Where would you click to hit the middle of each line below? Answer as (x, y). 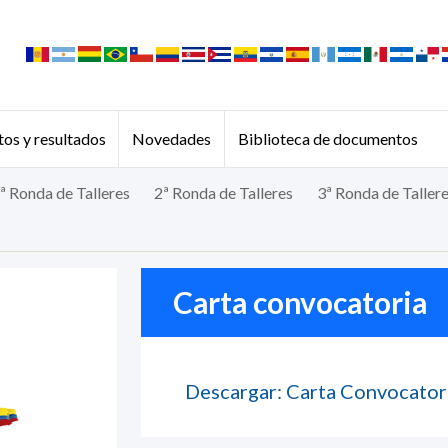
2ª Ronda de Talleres (223, 192)
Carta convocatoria (300, 302)
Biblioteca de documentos (327, 138)
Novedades (172, 138)
